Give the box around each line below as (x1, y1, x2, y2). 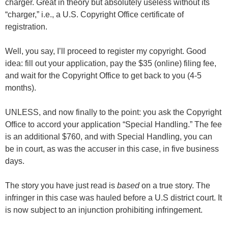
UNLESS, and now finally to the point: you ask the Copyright (5, 108, 221, 117)
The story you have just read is (5, 181, 115, 190)
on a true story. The (141, 181, 210, 190)
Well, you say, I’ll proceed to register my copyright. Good (5, 47, 206, 55)
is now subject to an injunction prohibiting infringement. (5, 206, 203, 214)
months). (5, 83, 36, 92)
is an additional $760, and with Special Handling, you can (5, 132, 212, 141)
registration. (5, 22, 47, 31)
